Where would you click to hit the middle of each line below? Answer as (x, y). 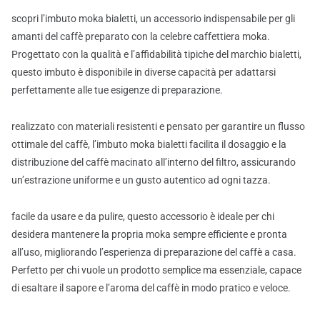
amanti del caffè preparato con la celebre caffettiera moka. (141, 37)
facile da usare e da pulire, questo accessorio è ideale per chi (143, 217)
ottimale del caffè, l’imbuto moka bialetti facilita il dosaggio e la (149, 145)
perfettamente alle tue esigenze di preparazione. (117, 90)
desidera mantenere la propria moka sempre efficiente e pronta (149, 235)
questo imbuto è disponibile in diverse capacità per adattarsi (144, 72)
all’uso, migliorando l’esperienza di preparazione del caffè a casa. (154, 252)
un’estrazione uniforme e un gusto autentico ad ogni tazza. (141, 180)
